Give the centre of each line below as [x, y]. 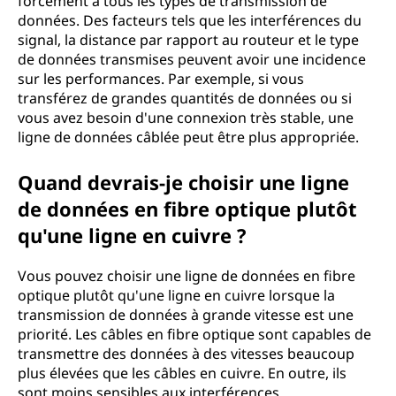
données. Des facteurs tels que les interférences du [190, 20]
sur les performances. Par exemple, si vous [161, 79]
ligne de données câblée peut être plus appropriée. [188, 137]
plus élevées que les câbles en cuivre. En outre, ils [182, 373]
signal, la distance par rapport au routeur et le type [188, 40]
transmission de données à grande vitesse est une [186, 315]
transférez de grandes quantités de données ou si [185, 98]
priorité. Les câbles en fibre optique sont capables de [194, 334]
